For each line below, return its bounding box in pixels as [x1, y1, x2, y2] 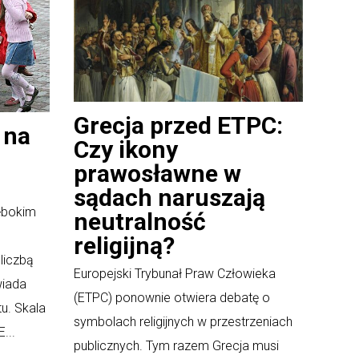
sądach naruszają [74, 183, 265, 212]
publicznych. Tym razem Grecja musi [74, 337, 279, 353]
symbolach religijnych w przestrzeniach [74, 313, 292, 329]
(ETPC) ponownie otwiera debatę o [74, 289, 270, 305]
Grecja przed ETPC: [74, 111, 283, 139]
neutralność [74, 207, 206, 236]
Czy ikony [74, 135, 178, 163]
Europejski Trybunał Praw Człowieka [74, 265, 276, 281]
